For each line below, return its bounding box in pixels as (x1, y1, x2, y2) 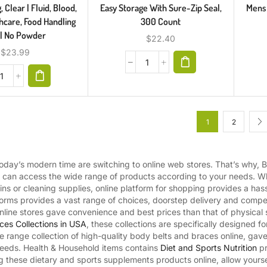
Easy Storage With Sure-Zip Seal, (100, 2, 222, 14)
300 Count (141, 15, 181, 27)
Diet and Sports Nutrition (160, 243, 257, 253)
